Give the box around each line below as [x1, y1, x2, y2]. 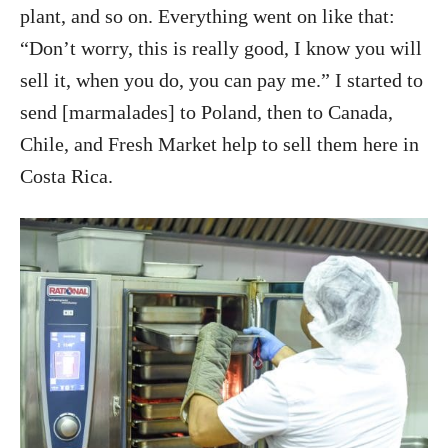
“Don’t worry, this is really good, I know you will [20, 36, 422, 59]
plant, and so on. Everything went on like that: [20, 4, 395, 27]
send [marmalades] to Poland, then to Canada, [20, 100, 393, 123]
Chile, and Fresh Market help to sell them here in [20, 132, 419, 155]
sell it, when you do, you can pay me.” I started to [20, 68, 423, 91]
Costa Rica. [20, 164, 113, 187]
